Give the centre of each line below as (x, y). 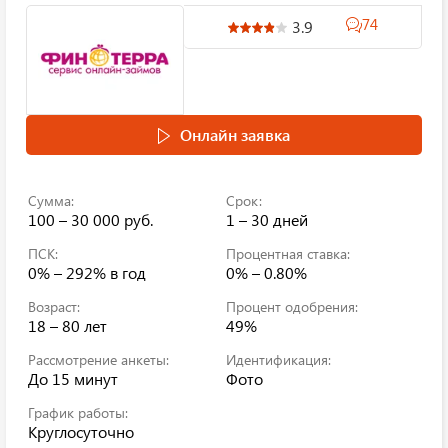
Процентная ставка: (288, 253)
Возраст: (54, 306)
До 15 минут (73, 378)
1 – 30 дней (267, 219)
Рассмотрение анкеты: (98, 359)
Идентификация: (278, 359)
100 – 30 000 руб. (90, 219)
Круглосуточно (81, 431)
